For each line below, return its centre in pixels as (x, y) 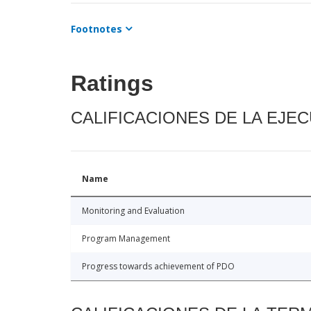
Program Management (126, 239)
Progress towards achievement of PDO (158, 267)
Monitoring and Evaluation (133, 211)
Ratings (112, 84)
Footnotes (96, 29)
